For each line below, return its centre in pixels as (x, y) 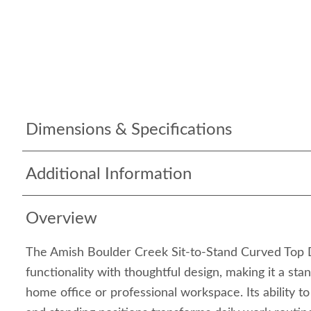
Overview (61, 219)
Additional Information (109, 174)
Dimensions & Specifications (129, 130)
